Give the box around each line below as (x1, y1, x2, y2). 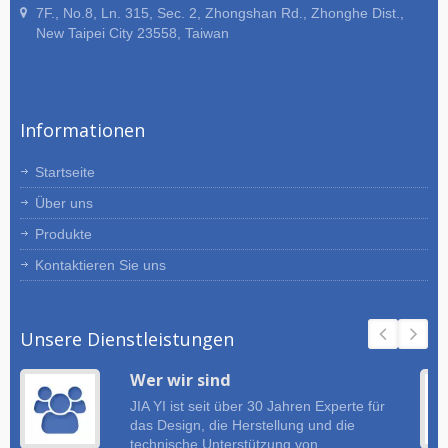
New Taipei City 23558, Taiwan (36, 25, 229, 42)
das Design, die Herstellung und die (130, 418, 355, 434)
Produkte (35, 226, 92, 243)
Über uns (35, 195, 93, 212)
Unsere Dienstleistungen (20, 327, 234, 352)
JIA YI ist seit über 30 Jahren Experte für (130, 399, 385, 415)
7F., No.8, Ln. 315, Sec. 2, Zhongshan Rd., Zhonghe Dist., (36, 5, 404, 22)
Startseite (35, 164, 95, 181)
